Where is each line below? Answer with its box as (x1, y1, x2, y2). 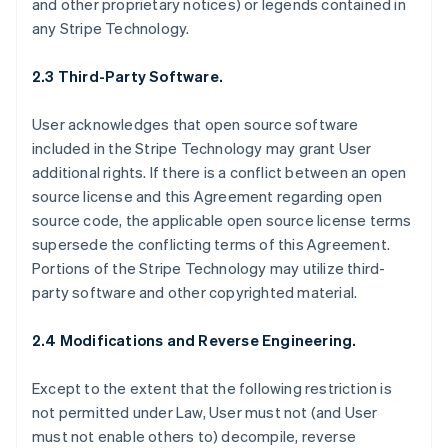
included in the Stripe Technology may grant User (32, 138, 372, 158)
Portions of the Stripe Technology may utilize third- (32, 258, 386, 278)
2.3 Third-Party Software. (32, 66, 223, 86)
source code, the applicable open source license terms (32, 210, 412, 230)
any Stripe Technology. (32, 18, 190, 38)
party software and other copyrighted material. (32, 282, 358, 302)
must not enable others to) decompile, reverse (32, 426, 357, 446)
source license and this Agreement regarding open (32, 186, 383, 206)
